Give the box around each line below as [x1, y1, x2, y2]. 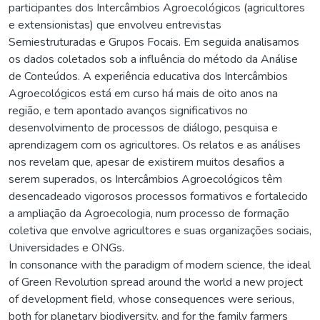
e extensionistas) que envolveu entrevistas [9, 16, 221, 33]
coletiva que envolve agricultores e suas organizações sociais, [9, 222, 311, 239]
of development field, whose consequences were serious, [9, 291, 294, 307]
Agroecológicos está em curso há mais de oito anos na [9, 85, 278, 101]
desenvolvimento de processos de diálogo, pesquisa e [9, 119, 278, 136]
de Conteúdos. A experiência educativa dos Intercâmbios [9, 68, 288, 84]
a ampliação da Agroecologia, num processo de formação [9, 205, 289, 221]
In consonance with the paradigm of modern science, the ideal [9, 256, 311, 273]
